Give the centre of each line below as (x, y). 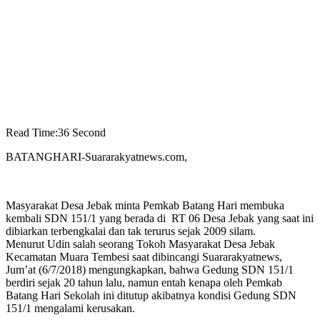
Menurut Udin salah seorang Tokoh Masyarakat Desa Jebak (140, 244)
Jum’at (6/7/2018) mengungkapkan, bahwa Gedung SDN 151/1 (150, 270)
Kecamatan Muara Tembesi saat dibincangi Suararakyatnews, (144, 257)
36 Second (82, 133)
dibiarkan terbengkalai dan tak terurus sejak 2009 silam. (131, 231)
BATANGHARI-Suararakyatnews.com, (96, 157)
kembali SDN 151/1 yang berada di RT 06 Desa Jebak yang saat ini (160, 219)
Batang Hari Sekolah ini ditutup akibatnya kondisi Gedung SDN (151, 296)
